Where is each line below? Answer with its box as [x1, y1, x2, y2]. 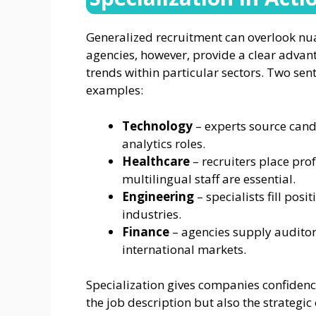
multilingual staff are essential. [122, 170, 296, 187]
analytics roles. [122, 135, 205, 152]
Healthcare [122, 152, 190, 169]
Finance [122, 223, 169, 240]
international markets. [122, 241, 246, 257]
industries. [122, 205, 181, 222]
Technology [122, 117, 193, 134]
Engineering [122, 188, 194, 205]
